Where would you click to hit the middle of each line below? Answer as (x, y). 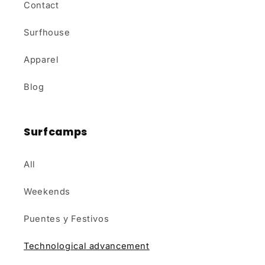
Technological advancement (87, 246)
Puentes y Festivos (67, 219)
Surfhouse (47, 32)
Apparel (41, 59)
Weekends (47, 191)
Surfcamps (56, 132)
